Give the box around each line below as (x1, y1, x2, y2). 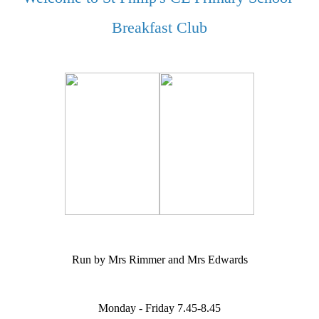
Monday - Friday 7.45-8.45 (98, 301, 221, 314)
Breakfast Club (112, 18, 207, 36)
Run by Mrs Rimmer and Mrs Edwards (71, 253, 248, 266)
